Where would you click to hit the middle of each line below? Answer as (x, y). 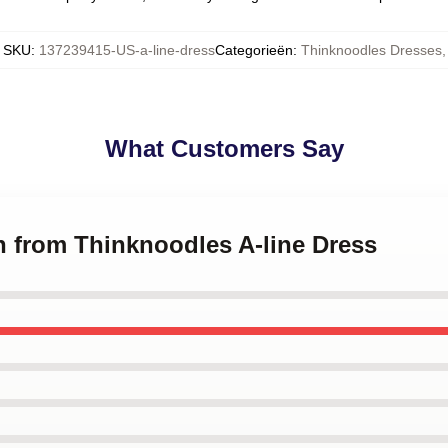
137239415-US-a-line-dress (126, 50)
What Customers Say (224, 148)
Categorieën (253, 50)
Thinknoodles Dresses (371, 50)
